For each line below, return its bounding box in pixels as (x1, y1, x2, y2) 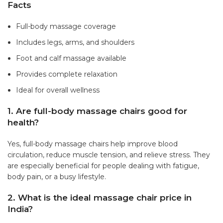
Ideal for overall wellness (16, 86, 100, 95)
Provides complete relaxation (16, 70, 117, 79)
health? (7, 117, 39, 128)
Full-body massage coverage (16, 22, 116, 31)
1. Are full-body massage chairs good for (7, 106, 187, 116)
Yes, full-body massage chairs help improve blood (7, 139, 178, 149)
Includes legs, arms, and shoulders (16, 38, 134, 47)
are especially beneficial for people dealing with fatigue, (7, 161, 199, 171)
